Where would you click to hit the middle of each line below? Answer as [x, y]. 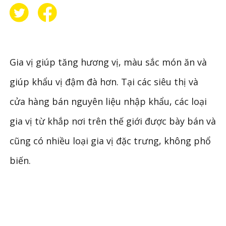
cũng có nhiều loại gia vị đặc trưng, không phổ [110, 140]
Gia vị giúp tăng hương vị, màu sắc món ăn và [108, 62]
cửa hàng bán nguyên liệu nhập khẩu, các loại [108, 101]
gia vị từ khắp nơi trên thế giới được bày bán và [113, 121]
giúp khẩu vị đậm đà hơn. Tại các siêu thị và [104, 81]
